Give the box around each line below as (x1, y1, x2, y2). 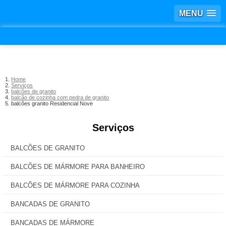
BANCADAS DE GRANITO (11, 200, 90, 208)
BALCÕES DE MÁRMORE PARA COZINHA (11, 182, 140, 189)
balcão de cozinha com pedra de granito (11, 94, 109, 100)
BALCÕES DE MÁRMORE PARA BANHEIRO (11, 163, 145, 171)
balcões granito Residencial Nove (11, 100, 93, 106)
